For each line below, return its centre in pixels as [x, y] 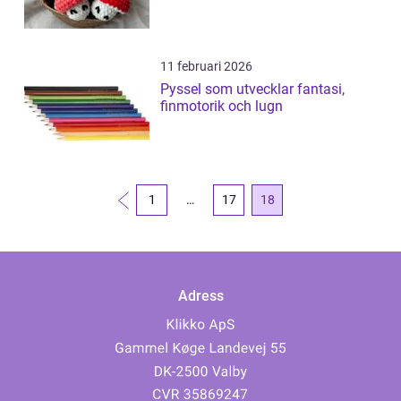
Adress [200, 296]
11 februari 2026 [206, 66]
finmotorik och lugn [222, 106]
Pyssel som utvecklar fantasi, [252, 89]
